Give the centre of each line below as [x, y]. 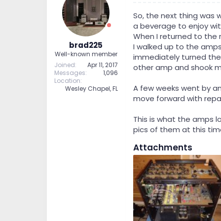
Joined [64, 65]
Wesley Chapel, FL [91, 89]
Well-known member [86, 54]
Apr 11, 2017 [102, 65]
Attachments [163, 147]
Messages [70, 73]
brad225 [86, 45]
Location [67, 81]
